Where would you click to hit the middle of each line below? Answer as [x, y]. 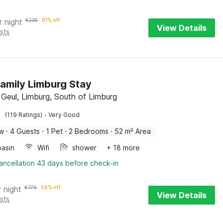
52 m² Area [133, 131]
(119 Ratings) [24, 115]
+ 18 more [123, 148]
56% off [51, 187]
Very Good [64, 115]
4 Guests [25, 131]
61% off [51, 20]
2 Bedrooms [89, 131]
